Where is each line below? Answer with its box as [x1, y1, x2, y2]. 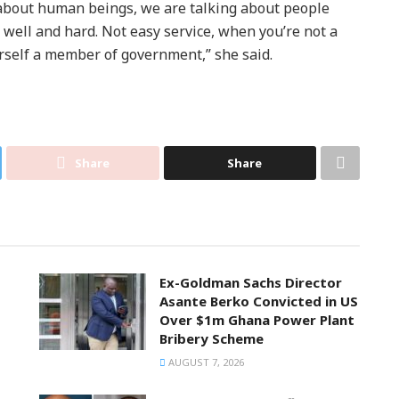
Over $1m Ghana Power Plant [159, 311, 354, 330]
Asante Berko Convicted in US [159, 292, 358, 311]
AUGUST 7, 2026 [166, 355, 244, 370]
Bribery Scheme [159, 330, 264, 348]
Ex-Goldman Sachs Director [159, 273, 342, 292]
